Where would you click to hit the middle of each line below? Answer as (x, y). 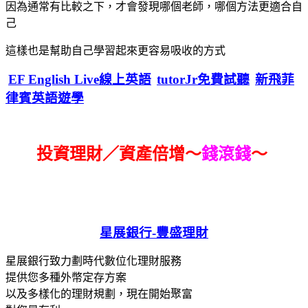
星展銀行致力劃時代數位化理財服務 (93, 261)
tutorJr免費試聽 (203, 79)
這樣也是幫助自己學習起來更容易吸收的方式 (115, 50)
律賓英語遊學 (45, 98)
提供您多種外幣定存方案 (66, 277)
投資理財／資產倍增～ (119, 154)
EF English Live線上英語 (80, 79)
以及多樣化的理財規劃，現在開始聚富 (99, 294)
